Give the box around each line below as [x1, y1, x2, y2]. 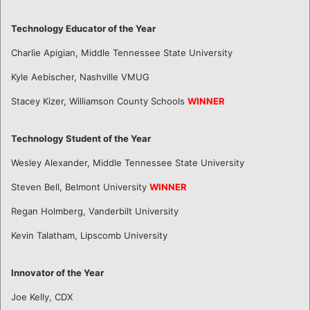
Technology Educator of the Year [11, 22, 156, 34]
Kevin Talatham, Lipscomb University [11, 229, 167, 241]
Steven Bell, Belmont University [11, 181, 149, 192]
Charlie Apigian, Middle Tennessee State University [11, 46, 232, 58]
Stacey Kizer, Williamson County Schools [11, 95, 188, 107]
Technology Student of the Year [11, 132, 151, 144]
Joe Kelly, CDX [11, 291, 73, 302]
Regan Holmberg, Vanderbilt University [11, 205, 179, 217]
